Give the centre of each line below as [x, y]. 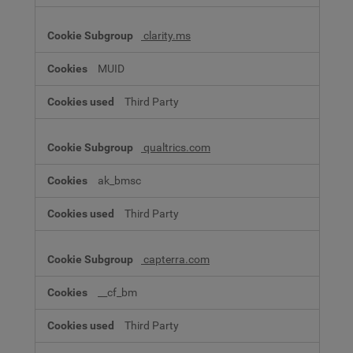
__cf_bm [117, 292]
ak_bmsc [119, 180]
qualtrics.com [176, 147]
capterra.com [175, 259]
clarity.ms [166, 35]
